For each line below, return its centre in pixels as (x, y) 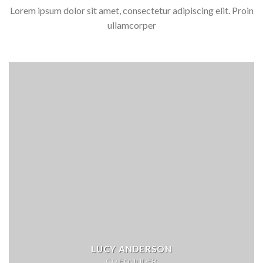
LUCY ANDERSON (131, 249)
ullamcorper (131, 25)
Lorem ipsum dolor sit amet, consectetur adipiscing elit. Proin (131, 11)
